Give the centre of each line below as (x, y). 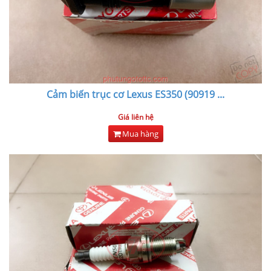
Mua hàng (139, 134)
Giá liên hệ (135, 117)
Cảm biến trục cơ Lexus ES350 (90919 (131, 94)
